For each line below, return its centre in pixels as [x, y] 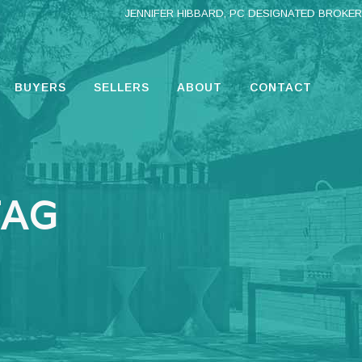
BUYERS [40, 87]
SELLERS [122, 87]
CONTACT [281, 87]
